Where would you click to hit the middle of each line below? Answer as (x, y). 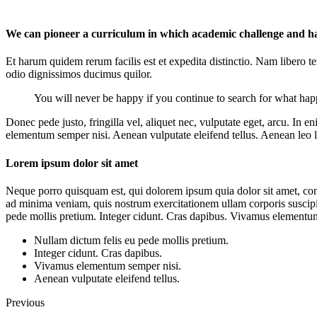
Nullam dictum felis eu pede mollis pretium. (131, 240)
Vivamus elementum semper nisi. (108, 265)
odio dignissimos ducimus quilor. (79, 74)
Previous (25, 302)
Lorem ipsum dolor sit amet (72, 163)
